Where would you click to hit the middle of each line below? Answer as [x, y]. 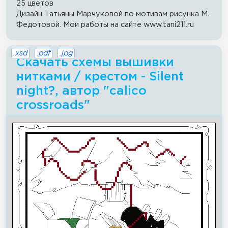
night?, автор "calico [81, 91]
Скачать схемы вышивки [95, 62]
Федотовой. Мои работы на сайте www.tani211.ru [105, 24]
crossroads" [53, 105]
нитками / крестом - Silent [100, 77]
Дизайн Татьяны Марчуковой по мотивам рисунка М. [113, 14]
